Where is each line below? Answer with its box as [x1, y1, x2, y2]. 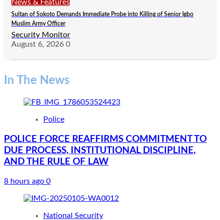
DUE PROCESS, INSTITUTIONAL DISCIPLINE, [4, 145, 195, 155]
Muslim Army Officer [11, 21, 65, 27]
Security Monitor [11, 31, 70, 39]
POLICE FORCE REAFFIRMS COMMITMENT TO [4, 134, 207, 144]
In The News [4, 75, 70, 87]
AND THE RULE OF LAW [4, 157, 109, 166]
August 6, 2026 [11, 40, 64, 49]
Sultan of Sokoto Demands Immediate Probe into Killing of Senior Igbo [11, 11, 193, 18]
